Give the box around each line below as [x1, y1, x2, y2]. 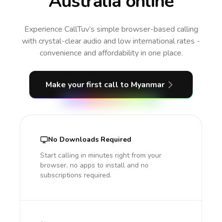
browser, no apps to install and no [40, 161, 149, 170]
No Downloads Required [48, 135, 131, 144]
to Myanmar [120, 79, 165, 90]
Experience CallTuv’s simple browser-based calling [24, 24, 198, 35]
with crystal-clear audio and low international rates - [22, 36, 200, 47]
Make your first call [46, 79, 120, 90]
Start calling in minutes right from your [40, 151, 162, 160]
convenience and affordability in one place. [39, 48, 183, 58]
